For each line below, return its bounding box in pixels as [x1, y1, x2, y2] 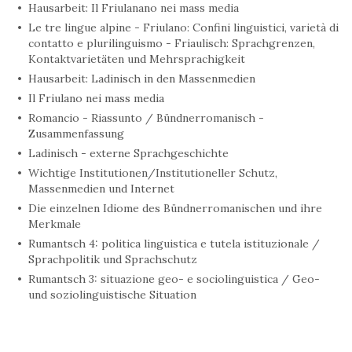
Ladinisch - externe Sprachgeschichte [28, 145, 229, 160]
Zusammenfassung [28, 126, 124, 141]
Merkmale [28, 216, 81, 231]
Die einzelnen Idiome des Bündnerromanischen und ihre [28, 200, 322, 215]
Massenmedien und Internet [28, 181, 174, 196]
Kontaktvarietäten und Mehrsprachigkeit [28, 51, 245, 66]
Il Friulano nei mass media [28, 90, 164, 105]
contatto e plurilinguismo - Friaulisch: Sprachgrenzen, [28, 35, 315, 50]
